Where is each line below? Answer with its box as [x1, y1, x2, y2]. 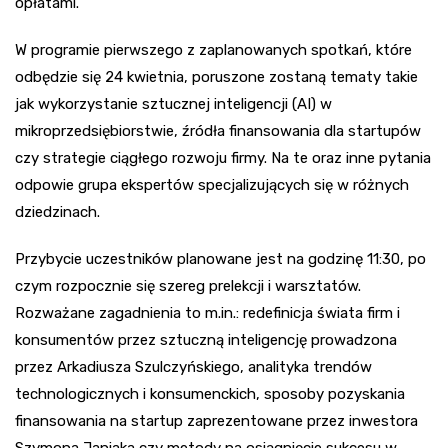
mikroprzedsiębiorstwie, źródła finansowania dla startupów [15, 121, 421, 140]
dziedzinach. [15, 202, 100, 221]
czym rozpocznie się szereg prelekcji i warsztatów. [15, 276, 361, 295]
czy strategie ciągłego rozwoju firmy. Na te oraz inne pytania [15, 148, 431, 167]
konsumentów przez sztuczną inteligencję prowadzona [15, 330, 397, 349]
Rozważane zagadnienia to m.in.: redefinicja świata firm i [15, 303, 400, 322]
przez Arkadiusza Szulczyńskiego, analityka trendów [15, 357, 372, 376]
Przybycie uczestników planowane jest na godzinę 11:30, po [15, 249, 426, 268]
